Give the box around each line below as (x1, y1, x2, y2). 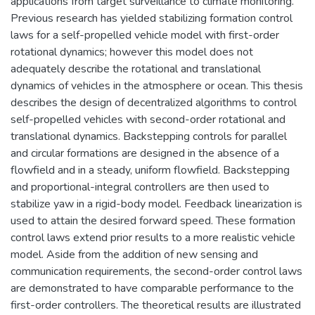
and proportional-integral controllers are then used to (11, 179, 269, 195)
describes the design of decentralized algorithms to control (11, 94, 297, 110)
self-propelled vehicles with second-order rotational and (11, 111, 285, 127)
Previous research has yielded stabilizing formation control (11, 10, 292, 26)
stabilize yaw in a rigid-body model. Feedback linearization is (11, 195, 302, 212)
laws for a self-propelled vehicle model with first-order (11, 27, 279, 43)
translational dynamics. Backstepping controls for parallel (11, 128, 287, 144)
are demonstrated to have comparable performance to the (11, 280, 294, 296)
